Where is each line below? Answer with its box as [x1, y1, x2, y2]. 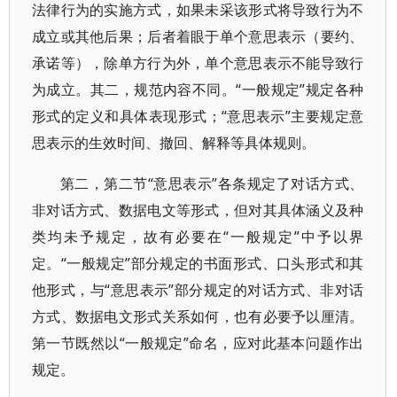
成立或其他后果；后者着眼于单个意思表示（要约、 [32, 27, 364, 46]
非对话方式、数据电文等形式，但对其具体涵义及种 [32, 200, 364, 220]
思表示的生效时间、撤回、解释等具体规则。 [32, 133, 315, 152]
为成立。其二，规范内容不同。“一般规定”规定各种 [32, 80, 364, 99]
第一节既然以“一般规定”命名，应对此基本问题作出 [32, 333, 364, 353]
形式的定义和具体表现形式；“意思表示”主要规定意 [32, 106, 364, 126]
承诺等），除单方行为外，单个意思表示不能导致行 [32, 53, 364, 73]
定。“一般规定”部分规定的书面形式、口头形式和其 [32, 253, 364, 273]
